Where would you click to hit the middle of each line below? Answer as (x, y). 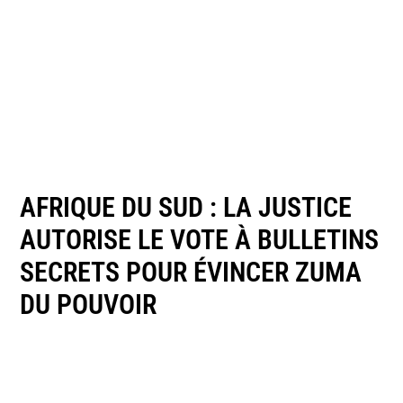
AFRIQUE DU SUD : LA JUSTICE (186, 207)
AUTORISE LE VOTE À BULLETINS (200, 239)
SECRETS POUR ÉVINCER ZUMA (191, 272)
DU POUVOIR (89, 304)
